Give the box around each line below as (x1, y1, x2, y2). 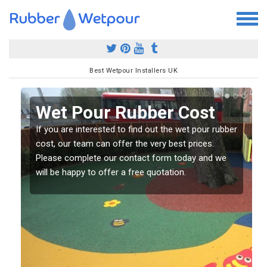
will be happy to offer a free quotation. (36, 166, 186, 178)
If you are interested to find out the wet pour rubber (36, 123, 237, 135)
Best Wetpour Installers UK (89, 66, 178, 74)
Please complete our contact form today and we (36, 152, 226, 163)
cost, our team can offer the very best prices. (36, 138, 214, 149)
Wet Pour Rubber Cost (36, 101, 215, 123)
